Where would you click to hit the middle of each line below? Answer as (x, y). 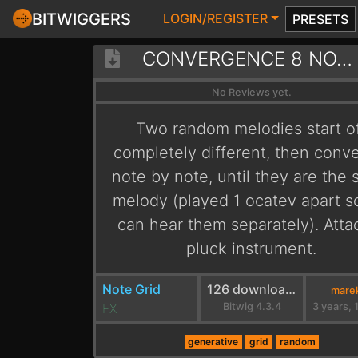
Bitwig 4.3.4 (252, 306)
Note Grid (131, 289)
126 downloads (291, 289)
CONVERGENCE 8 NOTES (344, 59)
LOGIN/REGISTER (215, 18)
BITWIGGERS (82, 19)
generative (213, 342)
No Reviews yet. (251, 92)
